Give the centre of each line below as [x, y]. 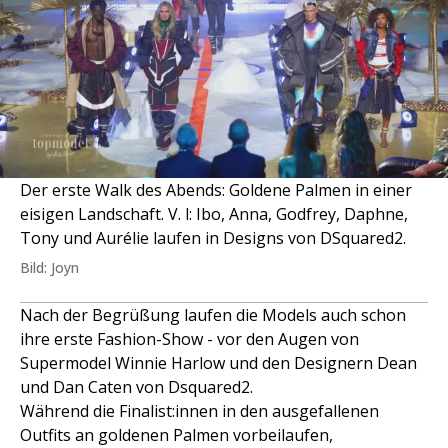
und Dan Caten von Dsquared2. [136, 387]
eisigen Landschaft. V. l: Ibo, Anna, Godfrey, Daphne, [214, 214]
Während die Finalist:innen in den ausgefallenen [199, 411]
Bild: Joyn [49, 268]
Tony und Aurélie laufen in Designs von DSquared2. [213, 238]
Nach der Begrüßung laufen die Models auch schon [213, 315]
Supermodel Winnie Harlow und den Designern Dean [218, 363]
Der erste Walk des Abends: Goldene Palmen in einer [216, 190]
